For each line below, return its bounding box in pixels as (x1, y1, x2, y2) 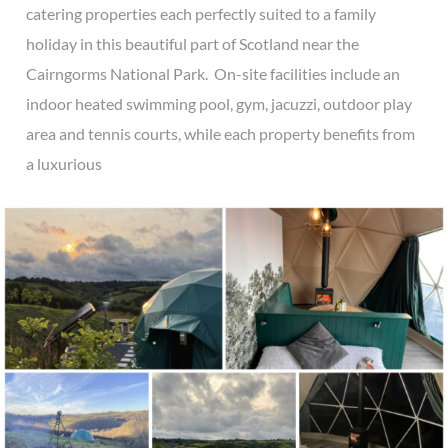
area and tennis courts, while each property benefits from (26, 124, 415, 144)
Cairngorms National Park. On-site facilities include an (26, 64, 400, 84)
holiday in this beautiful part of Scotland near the (26, 34, 359, 54)
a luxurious (26, 154, 102, 174)
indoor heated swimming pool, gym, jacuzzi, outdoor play (26, 94, 412, 114)
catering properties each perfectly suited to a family (26, 4, 376, 24)
